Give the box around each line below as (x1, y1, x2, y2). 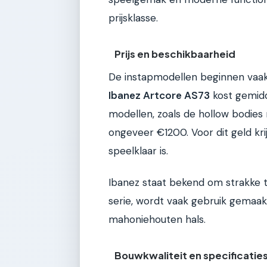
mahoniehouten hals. (108, 213, 206, 226)
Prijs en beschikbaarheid (114, 47, 236, 60)
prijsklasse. (108, 11, 158, 25)
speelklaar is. (108, 144, 168, 157)
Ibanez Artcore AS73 (108, 88, 210, 102)
